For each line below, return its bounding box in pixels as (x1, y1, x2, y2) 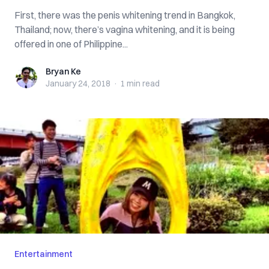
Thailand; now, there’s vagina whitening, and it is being (14, 23, 235, 35)
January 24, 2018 (46, 78, 110, 89)
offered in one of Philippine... (14, 38, 128, 50)
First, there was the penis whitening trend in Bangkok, (14, 9, 235, 21)
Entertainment (14, 249, 73, 259)
